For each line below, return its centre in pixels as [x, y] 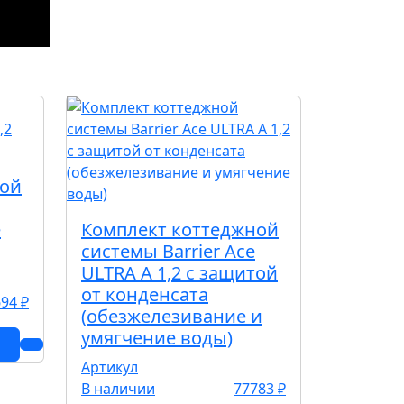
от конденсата [145, 294]
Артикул [110, 367]
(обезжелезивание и [172, 316]
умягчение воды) [157, 338]
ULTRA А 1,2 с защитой [179, 273]
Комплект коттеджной [180, 230]
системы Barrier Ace [168, 251]
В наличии [118, 389]
